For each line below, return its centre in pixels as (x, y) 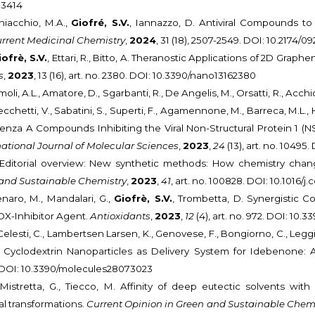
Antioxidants (121, 216)
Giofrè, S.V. (143, 199)
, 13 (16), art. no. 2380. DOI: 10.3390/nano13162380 (145, 76)
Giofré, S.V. (101, 23)
